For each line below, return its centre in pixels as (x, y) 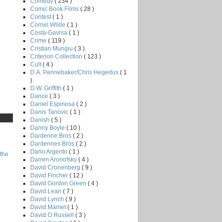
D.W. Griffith (47, 88)
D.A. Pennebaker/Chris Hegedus (75, 72)
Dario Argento (50, 151)
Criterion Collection (57, 56)
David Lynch (48, 199)
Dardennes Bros (53, 143)
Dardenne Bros (52, 136)
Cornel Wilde (49, 25)
